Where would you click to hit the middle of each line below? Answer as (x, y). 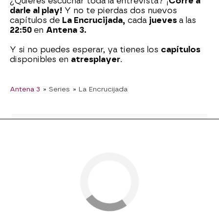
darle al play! (36, 11)
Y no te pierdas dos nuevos (120, 11)
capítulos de (36, 21)
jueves (164, 21)
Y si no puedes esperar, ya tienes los (85, 50)
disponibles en (40, 60)
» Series (56, 89)
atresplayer (96, 60)
